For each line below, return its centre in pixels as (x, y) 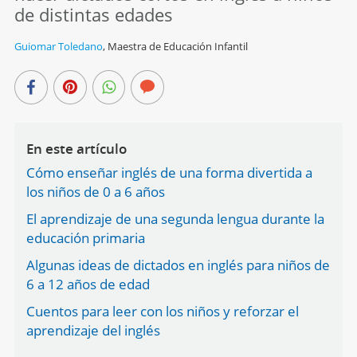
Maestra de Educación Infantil (177, 47)
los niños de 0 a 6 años (95, 192)
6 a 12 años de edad (88, 284)
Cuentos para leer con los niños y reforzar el (162, 312)
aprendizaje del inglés (93, 331)
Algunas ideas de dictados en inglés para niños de (178, 265)
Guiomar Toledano (58, 47)
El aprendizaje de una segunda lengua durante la (175, 219)
